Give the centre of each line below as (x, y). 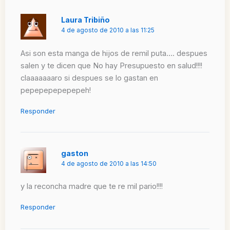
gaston (75, 153)
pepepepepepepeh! (56, 90)
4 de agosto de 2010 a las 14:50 (109, 164)
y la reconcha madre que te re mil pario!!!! (92, 187)
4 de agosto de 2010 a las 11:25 (108, 30)
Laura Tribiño (86, 20)
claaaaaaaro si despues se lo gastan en (89, 78)
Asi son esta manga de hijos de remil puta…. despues (114, 53)
